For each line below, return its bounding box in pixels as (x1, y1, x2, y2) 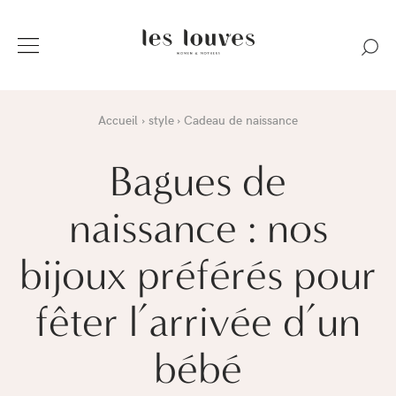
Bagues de (110, 155, 286, 206)
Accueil (98, 110, 139, 128)
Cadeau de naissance (183, 110, 298, 128)
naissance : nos (68, 202, 328, 253)
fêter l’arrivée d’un (35, 295, 361, 346)
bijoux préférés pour (19, 248, 377, 300)
